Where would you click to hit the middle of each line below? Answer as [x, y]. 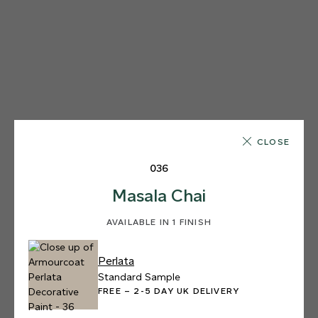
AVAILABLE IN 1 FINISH [159, 222]
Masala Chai [159, 196]
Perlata [116, 261]
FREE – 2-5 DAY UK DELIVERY [187, 290]
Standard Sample [139, 277]
